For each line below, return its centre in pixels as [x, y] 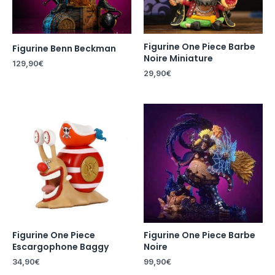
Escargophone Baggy [60, 247]
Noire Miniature [178, 58]
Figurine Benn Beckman [64, 48]
